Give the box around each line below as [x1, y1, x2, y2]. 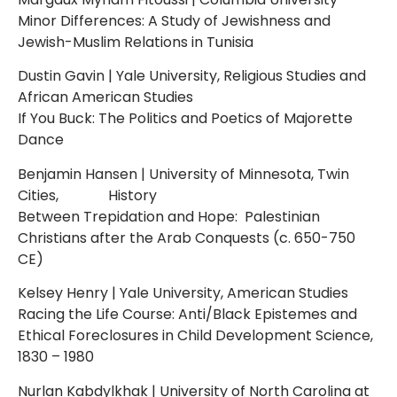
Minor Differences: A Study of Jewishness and [18, 10, 331, 31]
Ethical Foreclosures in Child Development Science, [18, 325, 373, 346]
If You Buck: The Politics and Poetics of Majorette [18, 108, 353, 129]
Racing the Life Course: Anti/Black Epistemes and [18, 304, 357, 325]
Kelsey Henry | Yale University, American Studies [18, 283, 348, 304]
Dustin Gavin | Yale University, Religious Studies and [18, 66, 366, 87]
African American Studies [18, 87, 193, 108]
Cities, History [18, 184, 157, 206]
